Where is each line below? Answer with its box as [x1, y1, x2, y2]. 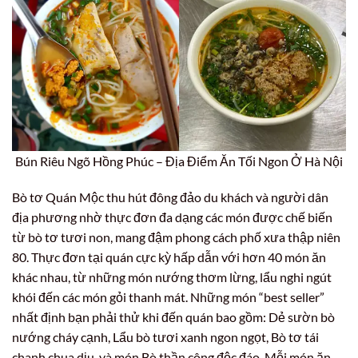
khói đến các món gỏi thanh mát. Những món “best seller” [12, 289, 324, 305]
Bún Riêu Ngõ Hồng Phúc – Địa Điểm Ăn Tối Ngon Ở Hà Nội [15, 153, 343, 169]
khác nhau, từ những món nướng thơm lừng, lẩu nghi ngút [12, 269, 332, 285]
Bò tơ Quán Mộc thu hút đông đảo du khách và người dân [12, 189, 328, 205]
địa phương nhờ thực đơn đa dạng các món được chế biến [12, 209, 332, 225]
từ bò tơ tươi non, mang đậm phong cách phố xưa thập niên [12, 229, 340, 245]
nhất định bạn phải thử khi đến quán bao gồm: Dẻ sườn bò [12, 309, 335, 325]
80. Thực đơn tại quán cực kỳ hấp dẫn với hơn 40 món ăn [12, 249, 326, 265]
